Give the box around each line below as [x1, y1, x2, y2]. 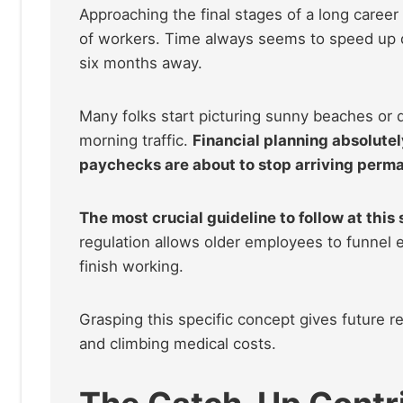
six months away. [79, 53, 202, 72]
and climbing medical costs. [79, 334, 276, 353]
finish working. [79, 256, 184, 275]
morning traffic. [79, 130, 193, 149]
